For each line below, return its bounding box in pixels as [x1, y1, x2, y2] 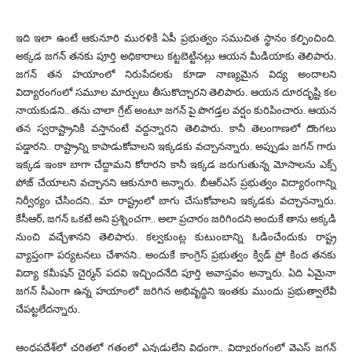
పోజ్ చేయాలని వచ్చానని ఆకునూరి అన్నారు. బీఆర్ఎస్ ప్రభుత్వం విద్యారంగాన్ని [16, 177, 336, 189]
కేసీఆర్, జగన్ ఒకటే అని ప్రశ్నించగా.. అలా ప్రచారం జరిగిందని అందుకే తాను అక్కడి [16, 213, 336, 225]
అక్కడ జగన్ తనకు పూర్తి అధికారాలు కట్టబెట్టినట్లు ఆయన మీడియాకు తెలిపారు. [16, 50, 336, 63]
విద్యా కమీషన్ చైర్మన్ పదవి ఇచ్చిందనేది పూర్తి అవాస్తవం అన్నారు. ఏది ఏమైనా [16, 267, 336, 280]
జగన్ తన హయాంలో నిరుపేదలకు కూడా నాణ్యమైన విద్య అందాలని [16, 68, 336, 81]
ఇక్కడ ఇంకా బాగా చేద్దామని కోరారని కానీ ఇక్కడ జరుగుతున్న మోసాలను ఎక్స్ [16, 159, 336, 171]
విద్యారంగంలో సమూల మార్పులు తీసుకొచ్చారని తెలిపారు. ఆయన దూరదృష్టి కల [16, 86, 336, 99]
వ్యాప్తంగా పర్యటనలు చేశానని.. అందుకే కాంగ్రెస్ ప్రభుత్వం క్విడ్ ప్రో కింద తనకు [16, 249, 336, 262]
